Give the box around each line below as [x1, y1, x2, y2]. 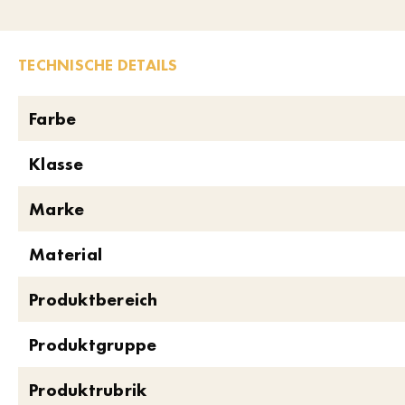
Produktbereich [29, 287, 158, 311]
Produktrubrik [29, 378, 147, 401]
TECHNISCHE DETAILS [18, 54, 178, 75]
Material [29, 242, 102, 266]
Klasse [29, 152, 84, 175]
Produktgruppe [29, 333, 157, 356]
